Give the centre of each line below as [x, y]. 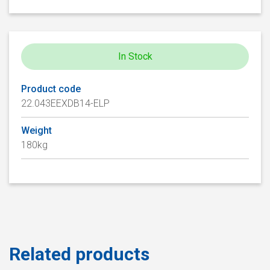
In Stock [135, 57]
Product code [51, 89]
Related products [79, 254]
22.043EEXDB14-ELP [65, 104]
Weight [36, 131]
